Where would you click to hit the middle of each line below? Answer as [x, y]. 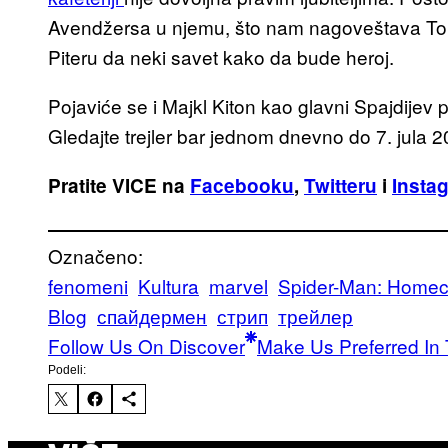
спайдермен [152, 316]
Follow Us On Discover [146, 346]
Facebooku [242, 186]
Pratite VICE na [119, 186]
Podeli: [67, 370]
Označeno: [95, 256]
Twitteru [340, 186]
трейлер [315, 316]
